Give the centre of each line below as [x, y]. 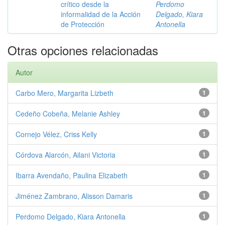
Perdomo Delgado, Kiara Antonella [71, 216]
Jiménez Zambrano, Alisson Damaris [74, 196]
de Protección [83, 24]
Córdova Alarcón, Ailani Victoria [66, 155]
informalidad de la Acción [101, 14]
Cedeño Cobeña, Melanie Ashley [68, 114]
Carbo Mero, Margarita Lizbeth [65, 93]
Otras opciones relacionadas [83, 50]
